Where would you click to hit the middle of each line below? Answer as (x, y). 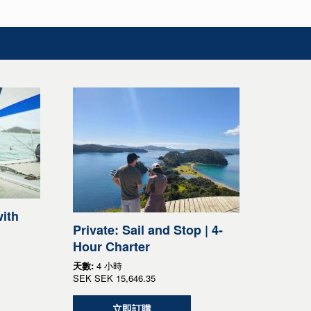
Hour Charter (111, 246)
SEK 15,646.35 (125, 278)
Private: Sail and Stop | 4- (148, 229)
